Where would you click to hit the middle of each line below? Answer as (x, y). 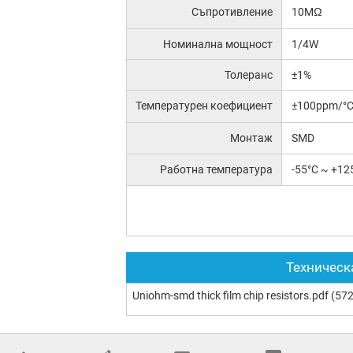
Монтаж (252, 138)
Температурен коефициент (204, 106)
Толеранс (249, 75)
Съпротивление (232, 11)
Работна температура (217, 169)
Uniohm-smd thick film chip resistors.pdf (230, 295)
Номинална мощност (218, 44)
